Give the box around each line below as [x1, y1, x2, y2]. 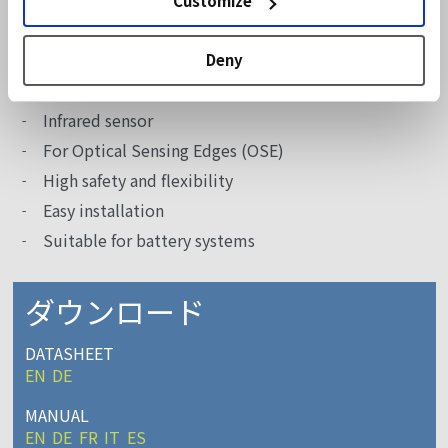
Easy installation [43, 203, 164, 220]
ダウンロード [25, 297, 205, 327]
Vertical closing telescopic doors [43, 30, 286, 47]
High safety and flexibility [43, 173, 233, 190]
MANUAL [25, 407, 89, 424]
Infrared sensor [43, 113, 153, 130]
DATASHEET [25, 346, 114, 363]
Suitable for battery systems [43, 233, 255, 250]
